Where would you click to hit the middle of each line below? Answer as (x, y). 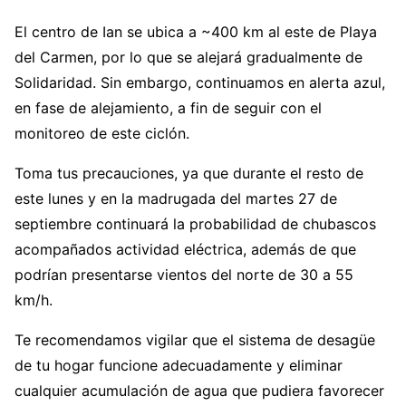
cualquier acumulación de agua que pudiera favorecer (199, 391)
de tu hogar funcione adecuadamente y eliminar (179, 366)
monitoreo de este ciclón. (102, 134)
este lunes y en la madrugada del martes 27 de (176, 199)
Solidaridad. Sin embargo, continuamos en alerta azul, (200, 83)
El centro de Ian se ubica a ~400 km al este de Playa (196, 32)
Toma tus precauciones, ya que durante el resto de (189, 174)
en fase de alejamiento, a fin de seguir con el (168, 108)
